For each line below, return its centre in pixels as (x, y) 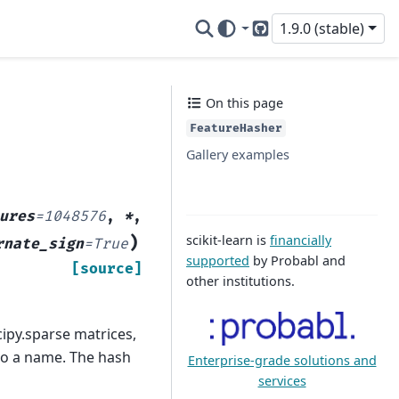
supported (218, 261)
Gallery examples (238, 155)
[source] (107, 269)
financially (301, 240)
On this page (243, 103)
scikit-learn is (228, 240)
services (282, 380)
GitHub (284, 39)
